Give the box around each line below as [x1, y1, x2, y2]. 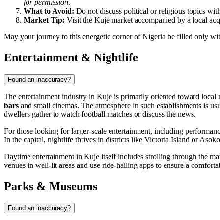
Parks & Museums [4, 180, 97, 193]
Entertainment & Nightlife [4, 51, 138, 64]
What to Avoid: [24, 7, 74, 16]
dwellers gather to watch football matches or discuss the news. [4, 110, 196, 119]
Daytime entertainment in [4, 152, 84, 161]
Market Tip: [24, 16, 65, 25]
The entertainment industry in [4, 92, 97, 101]
